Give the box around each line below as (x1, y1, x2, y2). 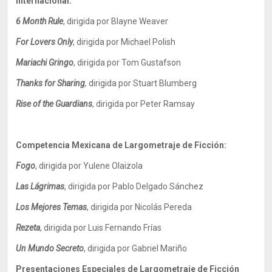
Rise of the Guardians (16, 99, 93, 109)
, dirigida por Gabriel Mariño (84, 243, 188, 253)
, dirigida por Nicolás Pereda (87, 202, 192, 212)
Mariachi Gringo (16, 58, 74, 67)
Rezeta (16, 223, 41, 233)
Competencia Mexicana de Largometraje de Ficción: (16, 140, 227, 150)
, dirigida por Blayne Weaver (63, 16, 169, 26)
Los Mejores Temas (16, 202, 87, 212)
